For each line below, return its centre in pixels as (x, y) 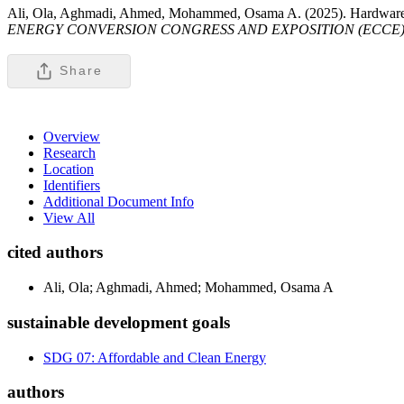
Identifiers (72, 185)
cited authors (55, 252)
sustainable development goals (119, 322)
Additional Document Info (119, 201)
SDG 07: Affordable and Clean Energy (155, 357)
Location (69, 169)
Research (69, 152)
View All (69, 217)
